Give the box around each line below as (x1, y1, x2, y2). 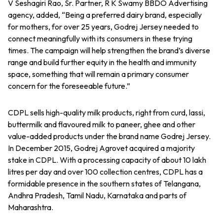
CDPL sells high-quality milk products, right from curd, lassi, (8, 108, 206, 117)
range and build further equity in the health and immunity (8, 57, 197, 67)
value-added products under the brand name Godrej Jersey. (8, 131, 211, 141)
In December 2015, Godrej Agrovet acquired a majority (8, 143, 195, 153)
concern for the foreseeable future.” (8, 81, 131, 91)
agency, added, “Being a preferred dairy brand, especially (8, 10, 202, 20)
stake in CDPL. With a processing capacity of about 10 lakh (8, 155, 207, 165)
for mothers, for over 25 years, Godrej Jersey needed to (8, 22, 199, 32)
